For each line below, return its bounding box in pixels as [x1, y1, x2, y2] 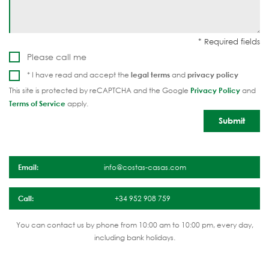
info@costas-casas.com [103, 162, 186, 173]
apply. [65, 98, 88, 109]
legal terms [131, 70, 170, 80]
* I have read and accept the [27, 70, 131, 80]
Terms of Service [9, 98, 65, 109]
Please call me [27, 51, 86, 63]
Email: [18, 162, 38, 172]
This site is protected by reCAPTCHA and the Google [9, 85, 190, 96]
